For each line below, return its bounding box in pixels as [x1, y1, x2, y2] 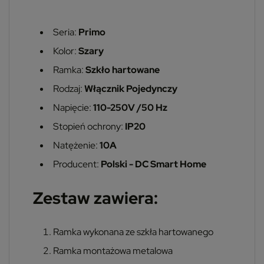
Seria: [53, 25, 78, 38]
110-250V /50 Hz [93, 101, 167, 114]
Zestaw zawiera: [33, 186, 158, 209]
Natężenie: [53, 138, 100, 151]
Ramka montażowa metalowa [53, 244, 173, 257]
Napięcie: [53, 101, 93, 114]
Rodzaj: [53, 82, 84, 95]
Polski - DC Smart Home [99, 157, 206, 170]
